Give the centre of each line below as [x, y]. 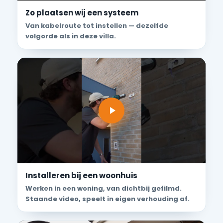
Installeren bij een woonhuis [81, 176]
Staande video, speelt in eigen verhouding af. [108, 199]
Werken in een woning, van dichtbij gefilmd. [104, 189]
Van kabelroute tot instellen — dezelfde [97, 25]
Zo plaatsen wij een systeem [82, 12]
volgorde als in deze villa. [71, 36]
